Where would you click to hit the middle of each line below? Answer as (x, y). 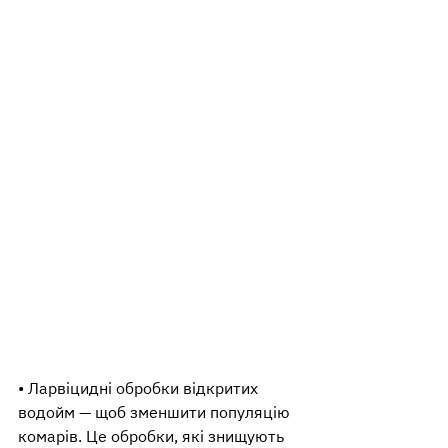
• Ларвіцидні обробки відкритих (140, 387)
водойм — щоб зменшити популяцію (156, 411)
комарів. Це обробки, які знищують (153, 435)
